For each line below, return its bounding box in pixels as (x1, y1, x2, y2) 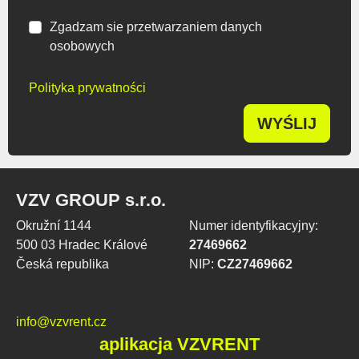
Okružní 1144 (16, 218, 91, 232)
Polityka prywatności (29, 80, 146, 95)
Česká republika (16, 256, 109, 271)
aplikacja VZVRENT (99, 333, 260, 354)
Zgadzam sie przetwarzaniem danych (49, 19, 262, 34)
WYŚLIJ (257, 114, 317, 132)
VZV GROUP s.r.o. (16, 189, 166, 210)
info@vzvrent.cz (16, 314, 107, 329)
